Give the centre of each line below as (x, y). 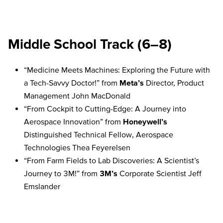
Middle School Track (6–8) (90, 44)
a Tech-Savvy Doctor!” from (72, 82)
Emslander (42, 186)
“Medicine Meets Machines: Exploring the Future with (117, 69)
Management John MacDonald (77, 95)
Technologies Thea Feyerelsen (77, 147)
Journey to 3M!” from (62, 173)
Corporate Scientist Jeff (161, 173)
